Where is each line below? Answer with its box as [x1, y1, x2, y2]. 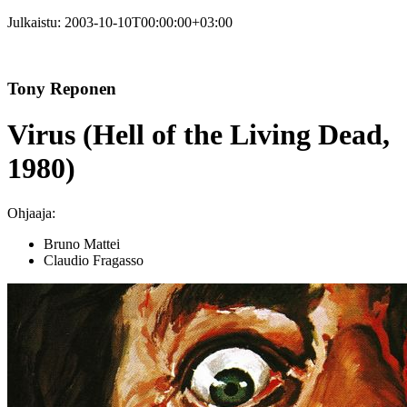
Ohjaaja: [7, 204, 55, 221]
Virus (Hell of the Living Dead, [7, 118, 390, 152]
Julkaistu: [7, 15, 65, 30]
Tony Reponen [7, 78, 116, 98]
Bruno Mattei [44, 235, 120, 252]
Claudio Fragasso [44, 252, 144, 268]
